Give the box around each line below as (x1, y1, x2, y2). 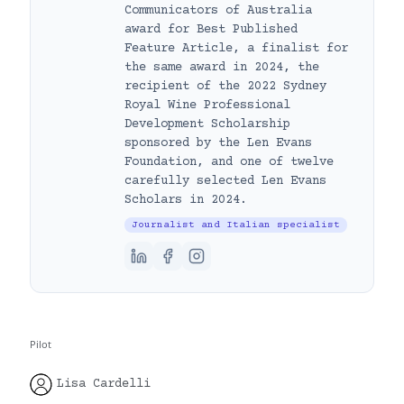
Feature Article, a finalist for (124, 41, 348, 56)
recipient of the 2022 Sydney (124, 78, 326, 94)
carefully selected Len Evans (124, 173, 326, 188)
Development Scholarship (124, 116, 290, 132)
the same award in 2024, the (124, 60, 319, 75)
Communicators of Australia (124, 3, 312, 18)
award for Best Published (124, 22, 298, 37)
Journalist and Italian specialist (132, 218, 340, 231)
